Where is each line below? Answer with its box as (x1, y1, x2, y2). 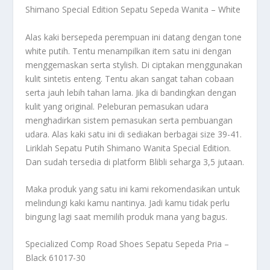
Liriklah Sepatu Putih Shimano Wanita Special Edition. (25, 142, 231, 154)
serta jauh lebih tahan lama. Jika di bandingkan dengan (25, 86, 237, 98)
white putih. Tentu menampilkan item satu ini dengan (25, 45, 232, 57)
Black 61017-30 (25, 252, 86, 264)
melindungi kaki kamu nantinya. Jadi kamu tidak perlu (25, 197, 230, 209)
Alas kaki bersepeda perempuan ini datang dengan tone (25, 31, 242, 43)
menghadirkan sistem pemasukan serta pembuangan (25, 114, 233, 126)
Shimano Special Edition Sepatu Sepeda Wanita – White (25, 4, 241, 16)
